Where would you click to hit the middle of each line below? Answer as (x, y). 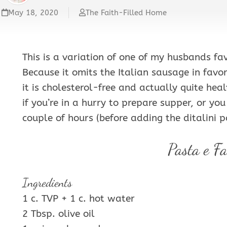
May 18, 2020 (33, 13)
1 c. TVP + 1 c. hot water (79, 199)
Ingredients (47, 183)
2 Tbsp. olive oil (59, 214)
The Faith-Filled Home (126, 13)
